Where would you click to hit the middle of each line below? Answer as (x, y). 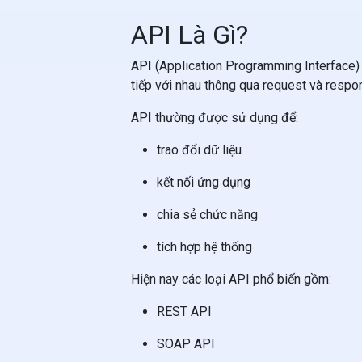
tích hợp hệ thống (204, 247)
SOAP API (186, 344)
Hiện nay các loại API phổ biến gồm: (231, 279)
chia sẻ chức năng (207, 215)
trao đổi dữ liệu (199, 150)
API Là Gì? (189, 35)
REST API (184, 311)
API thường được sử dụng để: (215, 118)
